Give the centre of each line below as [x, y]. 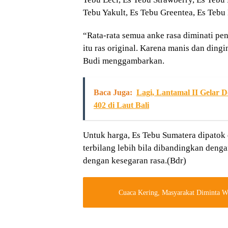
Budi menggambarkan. [124, 61]
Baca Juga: [113, 93]
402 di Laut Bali [121, 105]
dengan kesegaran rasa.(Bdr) [135, 161]
